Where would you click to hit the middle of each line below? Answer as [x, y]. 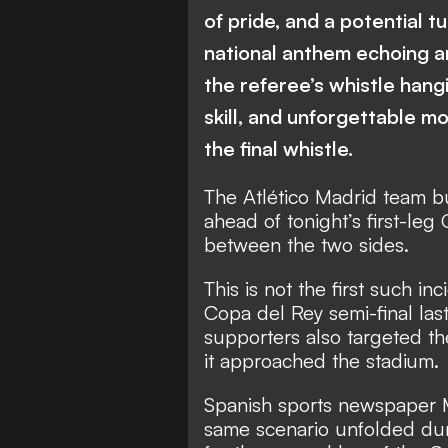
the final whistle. [278, 149]
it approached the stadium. [321, 361]
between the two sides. [306, 245]
